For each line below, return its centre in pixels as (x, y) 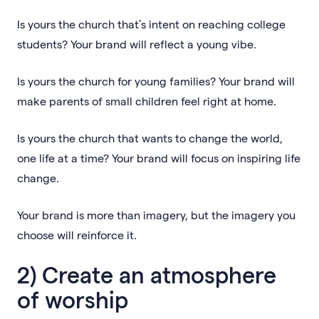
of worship (73, 299)
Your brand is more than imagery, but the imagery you (156, 214)
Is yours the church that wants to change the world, (150, 137)
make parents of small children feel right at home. (147, 100)
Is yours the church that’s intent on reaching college (151, 23)
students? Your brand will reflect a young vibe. (137, 43)
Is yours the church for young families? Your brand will (156, 80)
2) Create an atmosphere (147, 274)
